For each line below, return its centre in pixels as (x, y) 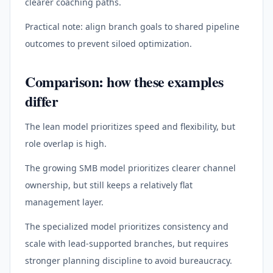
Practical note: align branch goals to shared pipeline (132, 26)
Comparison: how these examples (124, 81)
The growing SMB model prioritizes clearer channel (130, 168)
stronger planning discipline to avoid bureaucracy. (129, 260)
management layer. (64, 202)
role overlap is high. (66, 143)
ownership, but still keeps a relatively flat (109, 185)
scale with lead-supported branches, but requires (127, 243)
